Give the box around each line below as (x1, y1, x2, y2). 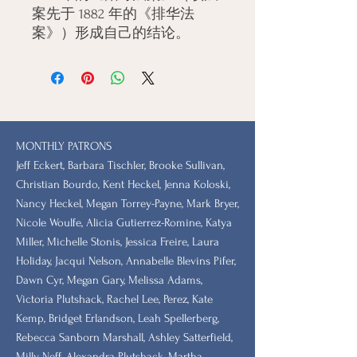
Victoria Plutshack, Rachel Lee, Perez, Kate (16, 292, 213, 306)
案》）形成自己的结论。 (32, 25, 190, 41)
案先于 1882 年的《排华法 (32, 6, 194, 22)
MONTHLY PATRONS (16, 139, 112, 153)
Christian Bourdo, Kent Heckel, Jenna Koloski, (16, 177, 230, 191)
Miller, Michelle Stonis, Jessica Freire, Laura (16, 234, 219, 249)
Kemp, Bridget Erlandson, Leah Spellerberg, (16, 311, 219, 325)
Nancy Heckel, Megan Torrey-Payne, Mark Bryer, (16, 196, 239, 210)
